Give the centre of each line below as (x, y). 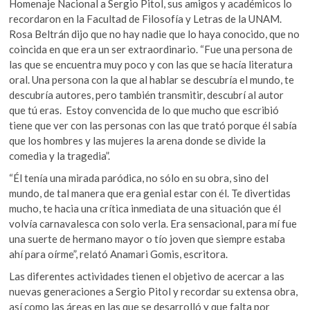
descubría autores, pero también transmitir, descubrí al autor (147, 95)
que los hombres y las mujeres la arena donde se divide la (138, 140)
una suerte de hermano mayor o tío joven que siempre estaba (147, 239)
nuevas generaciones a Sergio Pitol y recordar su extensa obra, (154, 291)
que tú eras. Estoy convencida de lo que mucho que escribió (144, 110)
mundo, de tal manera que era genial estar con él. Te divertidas (150, 193)
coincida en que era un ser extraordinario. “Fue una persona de (151, 49)
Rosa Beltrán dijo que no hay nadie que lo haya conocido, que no (155, 34)
